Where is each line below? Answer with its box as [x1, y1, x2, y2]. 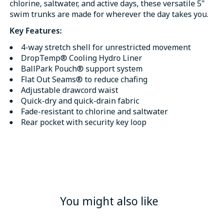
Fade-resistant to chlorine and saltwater [21, 106, 168, 117]
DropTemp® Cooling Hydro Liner [21, 53, 142, 63]
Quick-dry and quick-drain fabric [21, 95, 139, 106]
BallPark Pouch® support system [21, 63, 143, 74]
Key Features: [10, 25, 62, 36]
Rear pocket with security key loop [21, 117, 146, 127]
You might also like [60, 193, 158, 209]
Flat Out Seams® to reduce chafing [21, 74, 147, 85]
